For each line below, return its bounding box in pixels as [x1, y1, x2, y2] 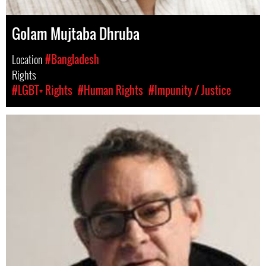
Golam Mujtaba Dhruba [12, 23, 140, 44]
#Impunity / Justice [148, 83, 231, 98]
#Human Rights [78, 83, 143, 98]
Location [12, 52, 45, 67]
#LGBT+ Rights [12, 83, 72, 98]
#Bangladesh [45, 52, 99, 67]
